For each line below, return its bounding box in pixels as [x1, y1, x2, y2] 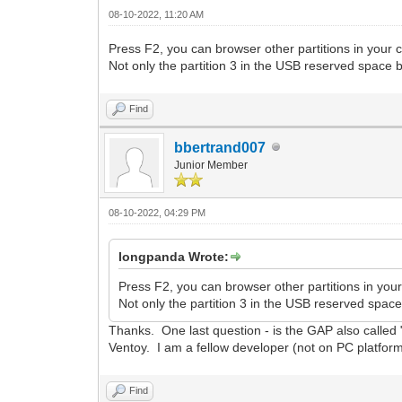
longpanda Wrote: [118, 249, 230, 264]
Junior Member [174, 158, 249, 171]
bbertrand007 [174, 139, 267, 155]
